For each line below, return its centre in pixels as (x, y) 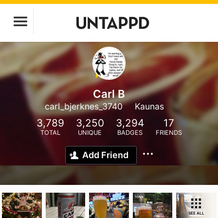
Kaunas (149, 106)
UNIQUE (90, 133)
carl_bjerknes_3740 (83, 106)
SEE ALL (196, 213)
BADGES (130, 133)
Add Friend (105, 155)
